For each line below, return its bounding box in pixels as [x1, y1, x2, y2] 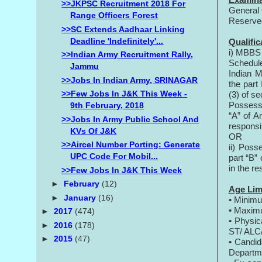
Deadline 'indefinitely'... [70, 36, 164, 46]
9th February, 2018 [70, 101, 144, 111]
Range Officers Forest [70, 11, 158, 20]
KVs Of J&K [70, 126, 117, 136]
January [64, 192, 99, 202]
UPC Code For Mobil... [70, 151, 158, 161]
